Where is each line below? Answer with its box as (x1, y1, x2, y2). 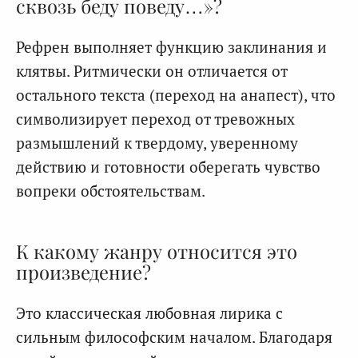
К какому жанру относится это (16, 238, 297, 265)
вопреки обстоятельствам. (16, 180, 205, 201)
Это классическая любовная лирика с (16, 303, 283, 324)
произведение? (16, 259, 151, 285)
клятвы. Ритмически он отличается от (16, 60, 288, 81)
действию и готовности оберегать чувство (16, 156, 320, 177)
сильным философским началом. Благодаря (16, 327, 332, 348)
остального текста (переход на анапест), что (16, 84, 336, 105)
